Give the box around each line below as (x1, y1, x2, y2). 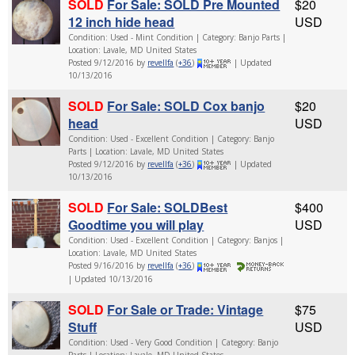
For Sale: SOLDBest (107, 198, 228, 217)
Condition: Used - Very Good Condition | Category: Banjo (68, 336, 279, 348)
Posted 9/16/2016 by (68, 260, 148, 272)
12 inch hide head (68, 12, 175, 31)
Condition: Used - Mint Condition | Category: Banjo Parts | (68, 31, 287, 43)
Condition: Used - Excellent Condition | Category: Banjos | (68, 235, 284, 246)
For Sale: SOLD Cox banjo (107, 96, 265, 115)
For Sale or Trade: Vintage (107, 300, 264, 319)
